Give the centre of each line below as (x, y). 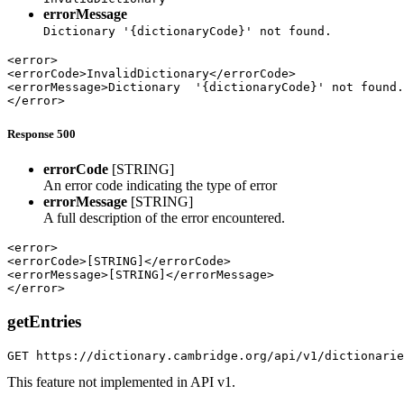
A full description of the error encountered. (164, 218)
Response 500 (41, 133)
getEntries (44, 321)
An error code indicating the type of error (160, 186)
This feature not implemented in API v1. (121, 381)
